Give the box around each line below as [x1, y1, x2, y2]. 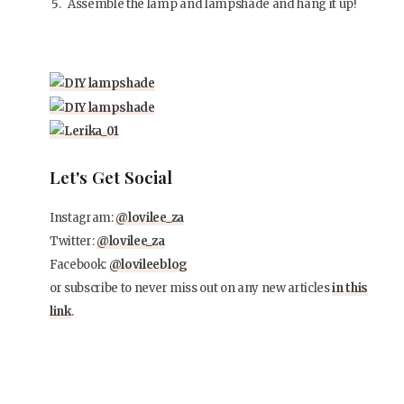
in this [332, 280, 369, 296]
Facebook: [50, 256, 109, 272]
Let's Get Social [50, 164, 172, 188]
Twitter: [50, 233, 97, 249]
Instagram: [50, 209, 116, 225]
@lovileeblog [108, 256, 188, 272]
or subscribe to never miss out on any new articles [50, 280, 333, 296]
